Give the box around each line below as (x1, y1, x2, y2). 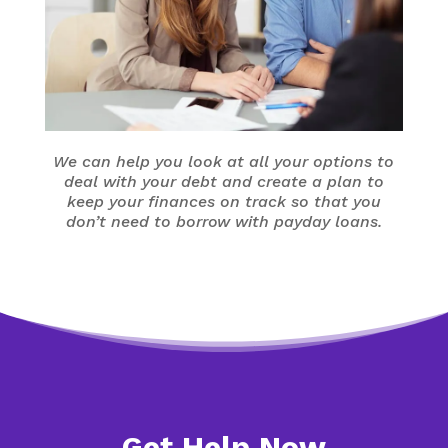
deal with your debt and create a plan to (63, 171, 384, 191)
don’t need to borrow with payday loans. (65, 211, 382, 231)
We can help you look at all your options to (53, 151, 395, 171)
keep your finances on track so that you (66, 191, 381, 211)
